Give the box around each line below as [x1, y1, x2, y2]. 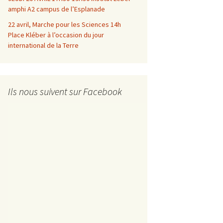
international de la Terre [8, 41, 79, 50]
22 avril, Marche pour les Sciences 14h [8, 20, 121, 29]
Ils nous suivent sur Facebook [8, 85, 122, 98]
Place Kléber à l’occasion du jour [8, 30, 104, 39]
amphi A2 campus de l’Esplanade [8, 4, 105, 13]
